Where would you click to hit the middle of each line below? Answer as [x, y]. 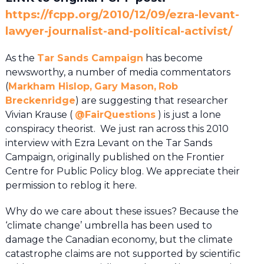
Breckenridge [40, 100]
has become [173, 58]
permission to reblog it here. [71, 185]
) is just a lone [188, 114]
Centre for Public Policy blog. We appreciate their [122, 171]
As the [21, 58]
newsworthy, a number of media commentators [118, 72]
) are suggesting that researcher [151, 100]
